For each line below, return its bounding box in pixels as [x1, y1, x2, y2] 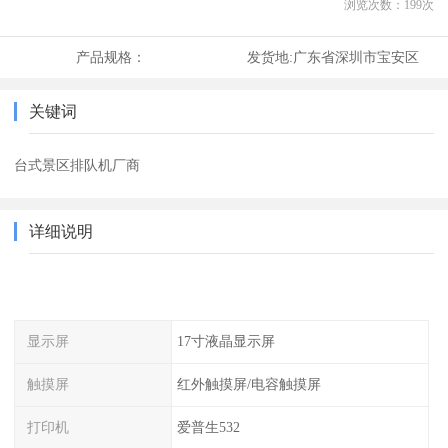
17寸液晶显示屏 [176, 333, 275, 350]
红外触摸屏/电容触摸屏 [176, 375, 321, 392]
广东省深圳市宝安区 [292, 49, 419, 66]
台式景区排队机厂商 [14, 157, 141, 174]
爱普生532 [176, 418, 240, 435]
